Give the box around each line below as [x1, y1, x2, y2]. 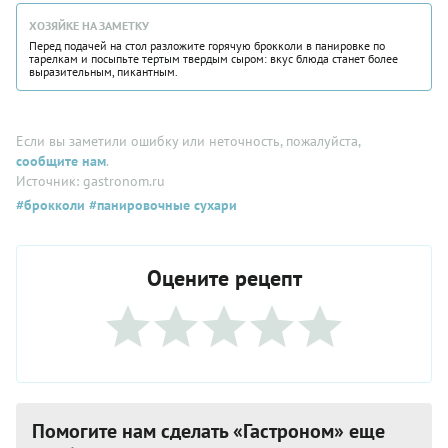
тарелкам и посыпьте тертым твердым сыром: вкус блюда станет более [29, 50, 398, 66]
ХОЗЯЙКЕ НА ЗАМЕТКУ [29, 17, 149, 33]
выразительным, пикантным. [29, 63, 178, 79]
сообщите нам [16, 151, 106, 170]
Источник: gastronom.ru [16, 171, 165, 190]
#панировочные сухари [85, 195, 237, 214]
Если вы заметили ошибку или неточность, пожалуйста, [16, 131, 360, 150]
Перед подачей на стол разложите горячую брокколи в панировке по [29, 37, 385, 53]
